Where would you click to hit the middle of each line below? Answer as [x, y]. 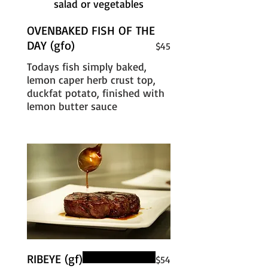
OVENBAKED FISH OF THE [91, 30]
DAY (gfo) [51, 45]
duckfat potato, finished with [96, 93]
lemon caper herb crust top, [91, 80]
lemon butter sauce [72, 106]
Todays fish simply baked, [87, 66]
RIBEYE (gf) [55, 259]
